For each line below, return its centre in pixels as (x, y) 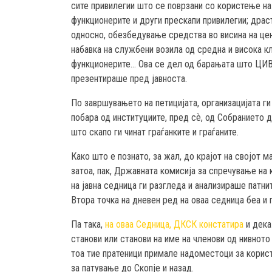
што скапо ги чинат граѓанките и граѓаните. (155, 132)
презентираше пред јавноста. (129, 79)
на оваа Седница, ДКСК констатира (174, 225)
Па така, (88, 225)
